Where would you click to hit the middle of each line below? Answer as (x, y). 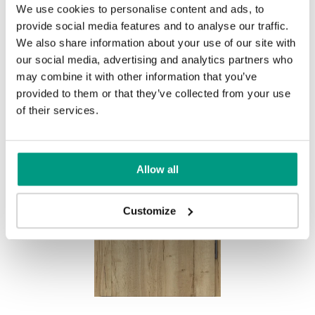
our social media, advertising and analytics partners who (154, 60)
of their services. (57, 110)
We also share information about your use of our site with (156, 43)
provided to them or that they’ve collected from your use (153, 94)
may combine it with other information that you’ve (137, 77)
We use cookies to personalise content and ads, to (140, 9)
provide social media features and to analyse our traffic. (153, 26)
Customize (150, 210)
